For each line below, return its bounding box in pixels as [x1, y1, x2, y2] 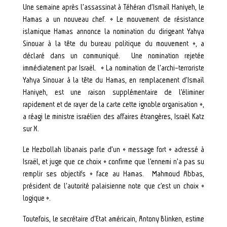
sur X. [22, 124, 39, 134]
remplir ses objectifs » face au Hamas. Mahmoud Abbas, [22, 169, 205, 179]
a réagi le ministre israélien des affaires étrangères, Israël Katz [22, 112, 205, 122]
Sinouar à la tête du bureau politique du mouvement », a [22, 39, 205, 49]
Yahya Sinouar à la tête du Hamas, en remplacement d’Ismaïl [22, 75, 205, 85]
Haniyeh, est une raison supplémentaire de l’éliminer [22, 88, 205, 97]
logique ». [22, 194, 51, 203]
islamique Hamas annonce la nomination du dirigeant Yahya [22, 27, 205, 36]
